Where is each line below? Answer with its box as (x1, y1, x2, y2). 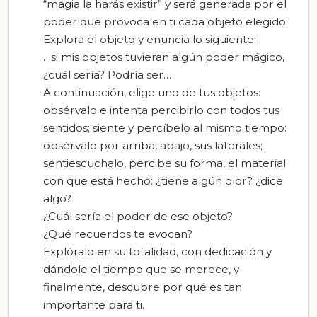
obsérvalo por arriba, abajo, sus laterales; (43, 139, 263, 153)
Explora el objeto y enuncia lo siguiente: (43, 33, 256, 47)
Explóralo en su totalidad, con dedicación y (43, 245, 272, 259)
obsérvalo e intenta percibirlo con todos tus (43, 103, 279, 117)
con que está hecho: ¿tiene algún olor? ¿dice (43, 174, 283, 188)
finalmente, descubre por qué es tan (43, 280, 242, 294)
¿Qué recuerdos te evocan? (43, 227, 192, 241)
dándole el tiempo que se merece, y (43, 263, 239, 277)
